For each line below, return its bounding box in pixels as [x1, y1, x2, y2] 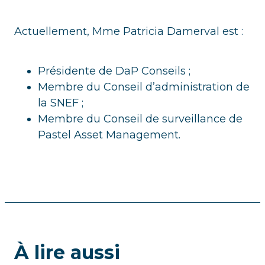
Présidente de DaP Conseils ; [38, 64, 190, 77]
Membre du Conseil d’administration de [38, 80, 250, 93]
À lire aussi [14, 241, 120, 264]
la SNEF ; [38, 96, 83, 109]
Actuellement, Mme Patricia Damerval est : [14, 25, 243, 38]
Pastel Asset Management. [38, 128, 180, 141]
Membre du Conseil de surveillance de [38, 112, 243, 125]
